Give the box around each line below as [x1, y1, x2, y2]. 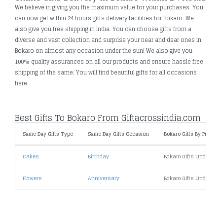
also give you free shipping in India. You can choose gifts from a [15, 24, 191, 34]
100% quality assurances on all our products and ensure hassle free [15, 56, 203, 67]
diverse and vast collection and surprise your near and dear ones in [15, 35, 201, 45]
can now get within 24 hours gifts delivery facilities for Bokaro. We [15, 13, 194, 23]
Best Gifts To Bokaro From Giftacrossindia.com [15, 110, 201, 125]
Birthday [88, 151, 109, 161]
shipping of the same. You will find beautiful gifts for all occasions [15, 67, 197, 77]
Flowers [23, 173, 42, 183]
